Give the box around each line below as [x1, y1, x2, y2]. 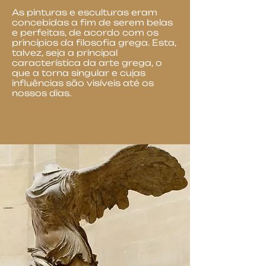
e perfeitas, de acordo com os [12, 27, 159, 37]
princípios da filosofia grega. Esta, [12, 37, 176, 47]
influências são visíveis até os [12, 78, 154, 88]
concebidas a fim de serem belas [12, 17, 173, 27]
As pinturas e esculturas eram [12, 7, 157, 17]
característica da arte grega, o [12, 58, 162, 68]
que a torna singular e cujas [12, 68, 145, 78]
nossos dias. [12, 88, 71, 98]
